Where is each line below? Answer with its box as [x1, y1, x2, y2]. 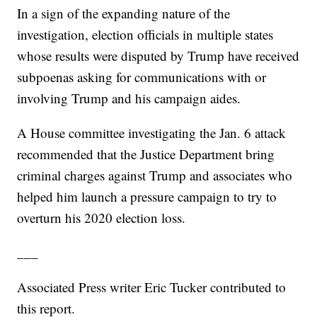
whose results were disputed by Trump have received [17, 47, 300, 65]
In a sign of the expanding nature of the [17, 4, 231, 23]
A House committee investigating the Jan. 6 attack [17, 124, 287, 142]
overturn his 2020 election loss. [17, 209, 186, 227]
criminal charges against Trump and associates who [17, 166, 293, 185]
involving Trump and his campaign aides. [17, 89, 241, 108]
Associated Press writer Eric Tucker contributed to [17, 278, 287, 296]
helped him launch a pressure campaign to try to [17, 188, 277, 206]
